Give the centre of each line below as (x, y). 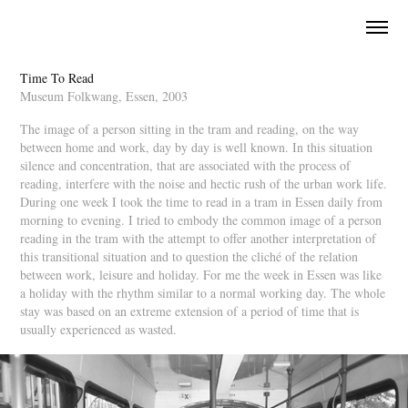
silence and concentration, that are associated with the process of (186, 165)
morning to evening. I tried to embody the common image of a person (201, 220)
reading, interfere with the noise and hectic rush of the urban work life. (204, 184)
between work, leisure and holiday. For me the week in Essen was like (201, 275)
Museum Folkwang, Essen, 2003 (104, 96)
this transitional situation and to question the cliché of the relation (189, 256)
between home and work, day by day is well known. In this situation (197, 147)
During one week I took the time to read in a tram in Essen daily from (202, 202)
